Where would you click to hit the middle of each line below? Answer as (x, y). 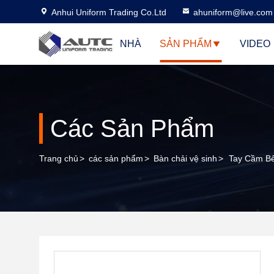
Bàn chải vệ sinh (185, 158)
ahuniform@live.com (233, 12)
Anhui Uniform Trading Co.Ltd (109, 12)
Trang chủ (59, 158)
